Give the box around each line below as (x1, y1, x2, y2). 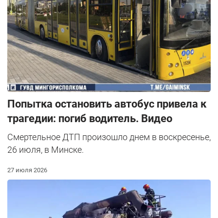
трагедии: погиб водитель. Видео (7, 112, 172, 125)
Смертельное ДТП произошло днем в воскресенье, (7, 131, 211, 142)
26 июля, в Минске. (7, 144, 84, 155)
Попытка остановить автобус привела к (7, 97, 206, 110)
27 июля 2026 (7, 166, 47, 174)
